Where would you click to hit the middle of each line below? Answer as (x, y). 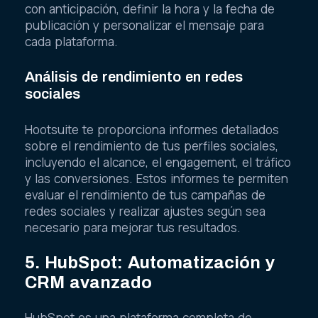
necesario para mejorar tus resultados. (133, 227)
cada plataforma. (71, 41)
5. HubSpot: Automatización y (150, 262)
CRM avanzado (88, 282)
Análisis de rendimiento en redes (134, 77)
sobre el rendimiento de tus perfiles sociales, (152, 146)
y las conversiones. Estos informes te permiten (157, 178)
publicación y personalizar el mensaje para (144, 25)
